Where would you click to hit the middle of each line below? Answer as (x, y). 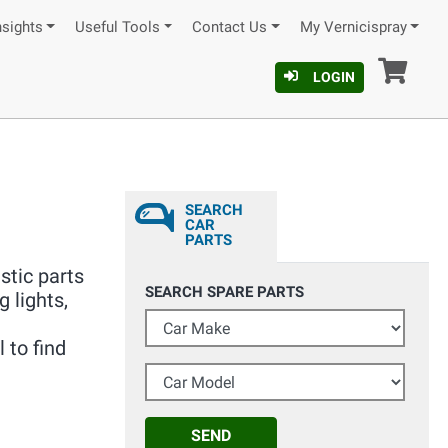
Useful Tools (117, 27)
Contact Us (230, 27)
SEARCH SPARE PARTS (224, 292)
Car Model (178, 373)
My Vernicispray (353, 27)
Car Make (176, 319)
